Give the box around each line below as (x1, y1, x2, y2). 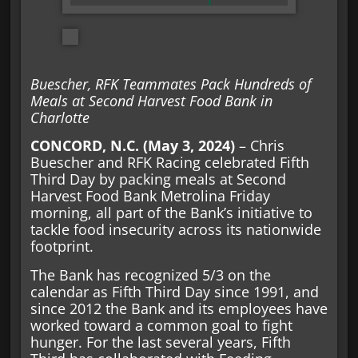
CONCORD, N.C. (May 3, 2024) (30, 136, 235, 156)
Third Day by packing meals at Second (30, 169, 286, 189)
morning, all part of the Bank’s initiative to (30, 203, 312, 223)
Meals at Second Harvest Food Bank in (30, 90, 272, 110)
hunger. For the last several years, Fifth (30, 332, 291, 352)
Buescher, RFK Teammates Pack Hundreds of (30, 74, 312, 93)
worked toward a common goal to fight (30, 315, 292, 335)
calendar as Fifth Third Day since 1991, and (30, 281, 319, 301)
